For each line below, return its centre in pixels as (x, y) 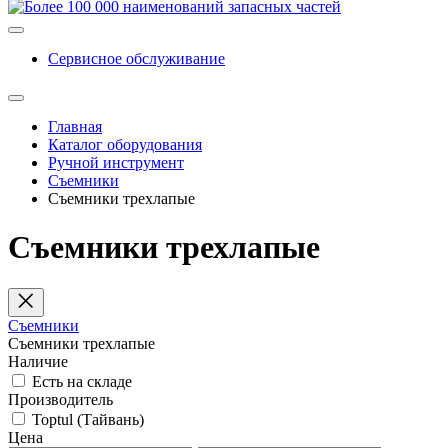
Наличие (38, 361)
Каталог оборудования (125, 144)
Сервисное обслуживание (136, 58)
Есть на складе (82, 381)
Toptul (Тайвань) (88, 419)
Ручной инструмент (116, 162)
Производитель (60, 399)
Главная (75, 126)
